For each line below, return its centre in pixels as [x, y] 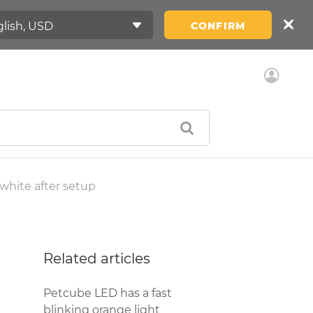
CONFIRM [218, 26]
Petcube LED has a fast [108, 293]
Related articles [97, 259]
